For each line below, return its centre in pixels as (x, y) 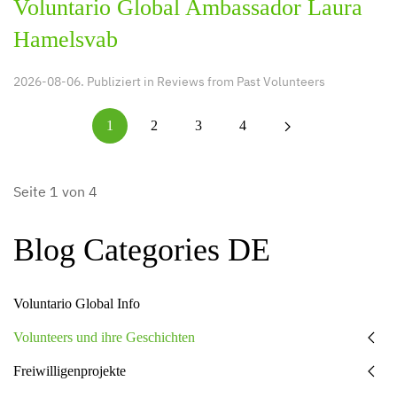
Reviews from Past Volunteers (241, 81)
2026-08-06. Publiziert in (85, 81)
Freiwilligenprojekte (70, 370)
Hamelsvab (66, 39)
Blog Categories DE (142, 249)
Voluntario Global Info (77, 303)
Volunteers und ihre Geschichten (104, 337)
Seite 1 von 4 (55, 191)
